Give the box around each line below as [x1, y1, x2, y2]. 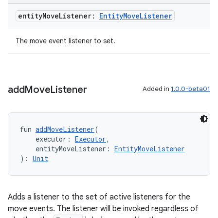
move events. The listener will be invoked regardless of [8, 204, 199, 214]
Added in [143, 85, 171, 93]
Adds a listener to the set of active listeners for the [8, 192, 190, 202]
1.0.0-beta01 [171, 85, 210, 93]
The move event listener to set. [16, 36, 115, 45]
